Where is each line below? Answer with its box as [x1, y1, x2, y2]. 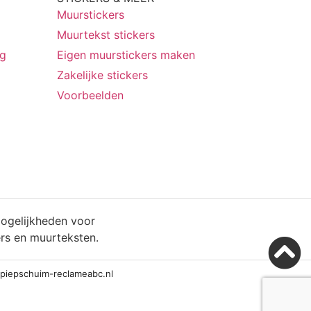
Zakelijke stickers [57, 67, 149, 82]
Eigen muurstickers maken [57, 47, 196, 62]
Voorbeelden [57, 87, 124, 102]
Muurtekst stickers [57, 27, 155, 42]
